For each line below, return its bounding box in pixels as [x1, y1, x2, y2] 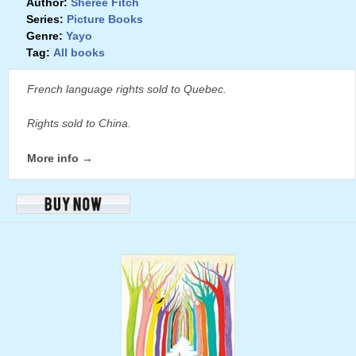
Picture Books [67, 13, 143, 26]
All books [53, 46, 105, 60]
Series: [26, 13, 64, 26]
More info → [27, 152, 93, 165]
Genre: [26, 29, 63, 43]
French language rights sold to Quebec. [27, 83, 226, 96]
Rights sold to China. [27, 117, 131, 130]
